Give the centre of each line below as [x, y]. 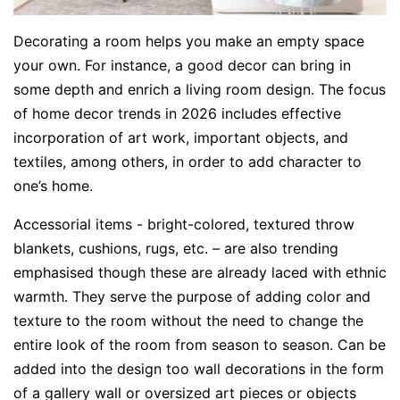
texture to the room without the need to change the [188, 321]
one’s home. [53, 186]
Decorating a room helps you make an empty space [189, 42]
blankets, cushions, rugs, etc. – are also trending [176, 249]
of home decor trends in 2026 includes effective [177, 114]
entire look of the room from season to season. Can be [200, 345]
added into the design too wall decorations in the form [199, 369]
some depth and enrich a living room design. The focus [200, 90]
